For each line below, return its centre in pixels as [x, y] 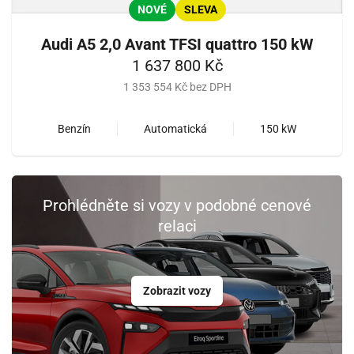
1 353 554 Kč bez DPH [177, 87]
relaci [177, 226]
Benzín [74, 128]
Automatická [175, 128]
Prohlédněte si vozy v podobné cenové [177, 205]
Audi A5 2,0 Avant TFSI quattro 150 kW [177, 44]
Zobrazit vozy [177, 290]
